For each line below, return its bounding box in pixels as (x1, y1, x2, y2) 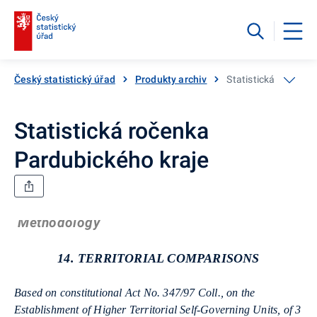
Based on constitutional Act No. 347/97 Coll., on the (14, 286, 255, 299)
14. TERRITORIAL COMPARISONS (57, 250, 260, 265)
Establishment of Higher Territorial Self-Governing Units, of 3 (14, 303, 301, 316)
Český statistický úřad (14, 73, 115, 85)
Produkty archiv (134, 73, 207, 85)
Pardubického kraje (14, 146, 209, 173)
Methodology (18, 214, 100, 231)
